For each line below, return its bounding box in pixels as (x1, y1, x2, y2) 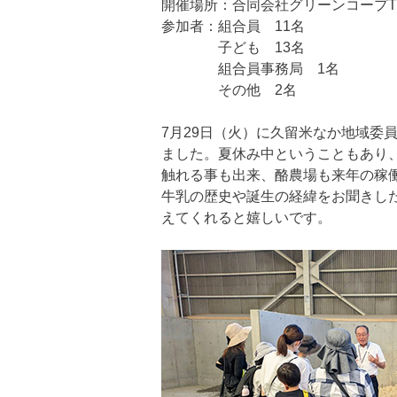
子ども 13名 (161, 40, 305, 55)
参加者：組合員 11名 (161, 19, 305, 34)
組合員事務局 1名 (161, 61, 339, 76)
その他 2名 (161, 82, 297, 97)
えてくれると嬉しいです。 (161, 210, 331, 225)
